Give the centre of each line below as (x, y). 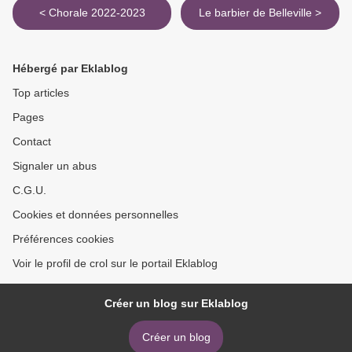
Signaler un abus (55, 166)
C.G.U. (29, 191)
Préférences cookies (63, 239)
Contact (32, 142)
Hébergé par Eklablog (70, 69)
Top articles (41, 93)
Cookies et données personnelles (95, 215)
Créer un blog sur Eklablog (176, 304)
